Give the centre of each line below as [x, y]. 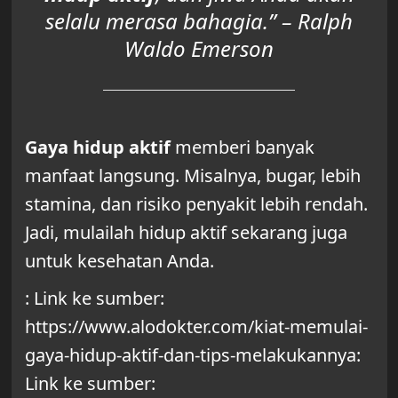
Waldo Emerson [199, 48]
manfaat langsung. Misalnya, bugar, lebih [192, 175]
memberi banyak [242, 147]
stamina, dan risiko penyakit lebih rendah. [196, 203]
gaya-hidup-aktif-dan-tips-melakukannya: [192, 354]
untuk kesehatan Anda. [119, 260]
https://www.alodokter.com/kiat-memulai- [196, 326]
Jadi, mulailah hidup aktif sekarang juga [186, 232]
